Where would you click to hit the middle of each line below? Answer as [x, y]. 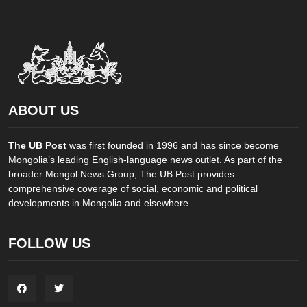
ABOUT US [44, 111]
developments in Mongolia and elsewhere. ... [105, 203]
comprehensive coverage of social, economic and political [133, 189]
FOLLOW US [49, 244]
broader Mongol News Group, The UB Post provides [121, 174]
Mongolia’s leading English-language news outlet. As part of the [145, 160]
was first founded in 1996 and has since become [173, 146]
